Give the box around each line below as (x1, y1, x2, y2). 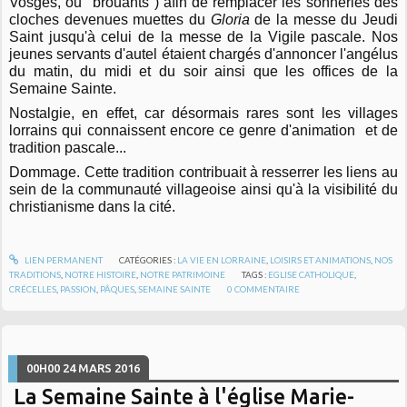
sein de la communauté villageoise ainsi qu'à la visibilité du (9, 181, 398, 197)
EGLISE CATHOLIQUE (268, 268, 355, 280)
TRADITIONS (9, 268, 62, 280)
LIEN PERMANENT (22, 253, 103, 265)
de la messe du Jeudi (249, 11, 398, 27)
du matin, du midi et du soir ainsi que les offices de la (9, 63, 398, 79)
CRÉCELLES (9, 283, 57, 294)
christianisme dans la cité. (9, 198, 176, 214)
